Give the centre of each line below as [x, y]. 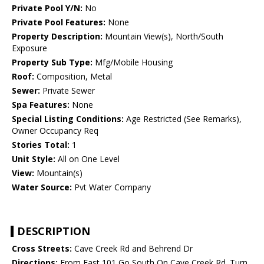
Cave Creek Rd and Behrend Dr [132, 249]
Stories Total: [41, 145]
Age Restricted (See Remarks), [183, 119]
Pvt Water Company [111, 187]
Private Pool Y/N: [47, 8]
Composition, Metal [73, 77]
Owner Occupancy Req [55, 131]
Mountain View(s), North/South [163, 37]
